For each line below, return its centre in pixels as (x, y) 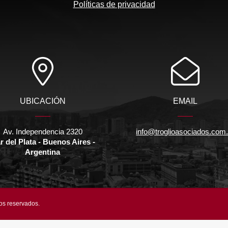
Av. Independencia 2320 (42, 131)
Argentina (43, 152)
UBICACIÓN (42, 101)
